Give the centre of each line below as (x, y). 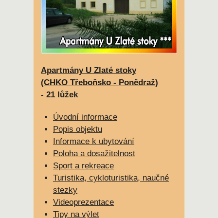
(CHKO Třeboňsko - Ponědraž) (100, 82)
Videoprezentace (83, 202)
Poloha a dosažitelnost (94, 153)
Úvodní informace (85, 117)
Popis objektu (78, 129)
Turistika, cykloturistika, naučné (111, 178)
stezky (65, 190)
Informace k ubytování (94, 141)
